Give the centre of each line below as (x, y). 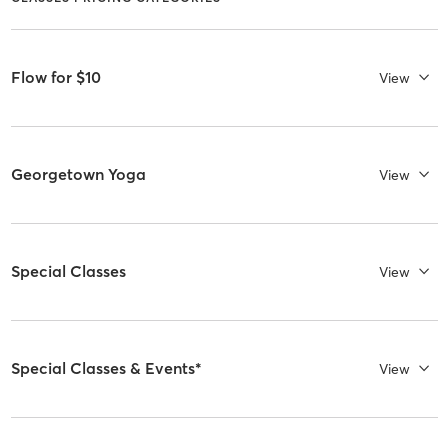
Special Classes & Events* (106, 368)
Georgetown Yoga (78, 174)
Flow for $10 (55, 77)
